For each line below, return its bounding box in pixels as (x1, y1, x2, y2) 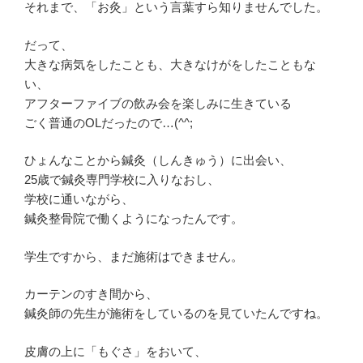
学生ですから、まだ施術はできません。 (24, 249, 243, 263)
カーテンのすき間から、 (24, 287, 158, 301)
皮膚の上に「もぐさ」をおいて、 (24, 344, 207, 358)
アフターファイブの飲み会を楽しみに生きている (24, 96, 292, 110)
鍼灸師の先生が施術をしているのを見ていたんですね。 (24, 306, 328, 321)
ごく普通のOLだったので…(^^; (24, 115, 193, 130)
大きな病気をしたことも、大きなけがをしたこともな (24, 57, 316, 71)
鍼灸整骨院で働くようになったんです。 (24, 211, 243, 226)
